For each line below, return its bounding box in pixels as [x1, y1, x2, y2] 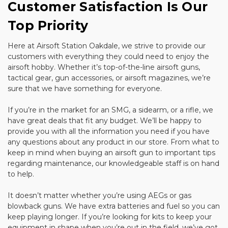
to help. [8, 169, 34, 179]
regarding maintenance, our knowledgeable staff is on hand [8, 158, 219, 168]
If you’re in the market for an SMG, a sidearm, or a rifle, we [8, 105, 213, 115]
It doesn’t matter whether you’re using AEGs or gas [8, 190, 191, 200]
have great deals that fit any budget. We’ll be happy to [8, 116, 202, 125]
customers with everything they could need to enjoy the [8, 51, 209, 61]
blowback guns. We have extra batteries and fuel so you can [8, 201, 220, 211]
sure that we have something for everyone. [8, 83, 162, 93]
